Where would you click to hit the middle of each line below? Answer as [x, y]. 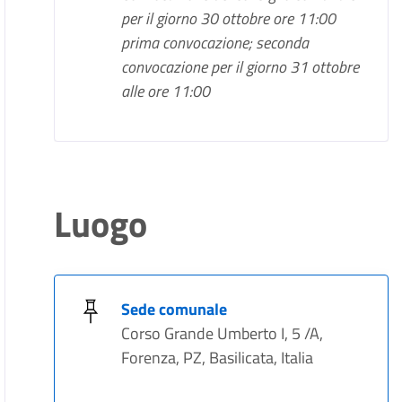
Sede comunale [175, 309]
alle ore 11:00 [166, 91]
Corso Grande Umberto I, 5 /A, [223, 333]
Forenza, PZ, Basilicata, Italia [218, 358]
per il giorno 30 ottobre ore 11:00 [229, 18]
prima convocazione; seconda [215, 43]
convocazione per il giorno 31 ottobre [240, 67]
